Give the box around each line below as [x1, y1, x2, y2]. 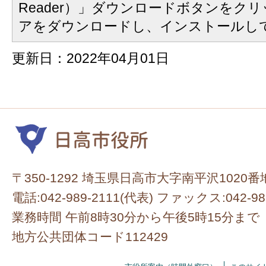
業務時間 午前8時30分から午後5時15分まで [12, 210, 260, 224]
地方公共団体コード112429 [12, 229, 168, 243]
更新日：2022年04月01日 [12, 50, 169, 66]
